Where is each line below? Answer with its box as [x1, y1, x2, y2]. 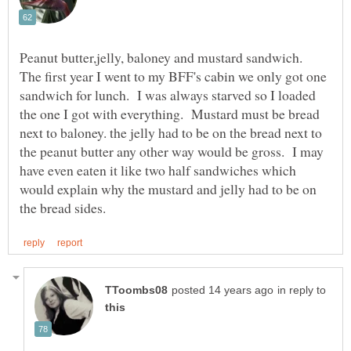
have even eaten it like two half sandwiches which [20, 161, 296, 180]
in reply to [277, 284, 326, 297]
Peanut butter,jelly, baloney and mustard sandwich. [20, 48, 307, 67]
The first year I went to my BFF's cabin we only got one [20, 67, 327, 86]
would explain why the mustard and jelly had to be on [20, 179, 317, 199]
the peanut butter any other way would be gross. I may [20, 142, 324, 161]
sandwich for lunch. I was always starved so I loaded [20, 85, 316, 105]
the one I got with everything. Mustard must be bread [20, 104, 320, 124]
